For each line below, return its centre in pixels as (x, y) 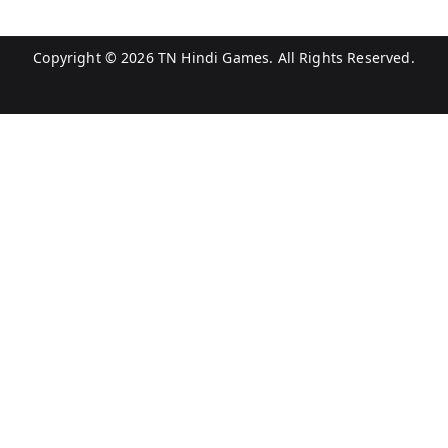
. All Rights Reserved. (342, 57)
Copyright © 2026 (95, 57)
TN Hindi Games (213, 57)
